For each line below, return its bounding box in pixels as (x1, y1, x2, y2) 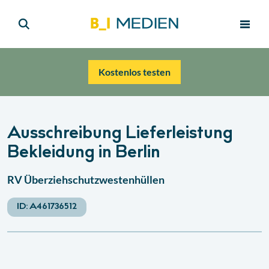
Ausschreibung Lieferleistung (7, 123, 233, 145)
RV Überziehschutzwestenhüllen (7, 173, 165, 186)
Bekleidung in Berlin (7, 142, 160, 165)
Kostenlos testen (98, 66, 171, 77)
